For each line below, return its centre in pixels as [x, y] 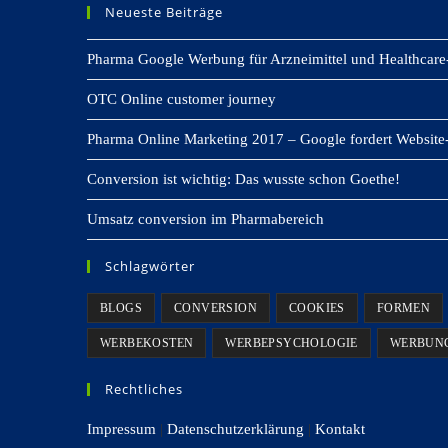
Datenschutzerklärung [235, 429]
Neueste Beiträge [164, 12]
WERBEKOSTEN [147, 343]
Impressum [121, 429]
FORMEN [403, 308]
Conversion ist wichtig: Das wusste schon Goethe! [243, 179]
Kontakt [340, 429]
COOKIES [317, 308]
